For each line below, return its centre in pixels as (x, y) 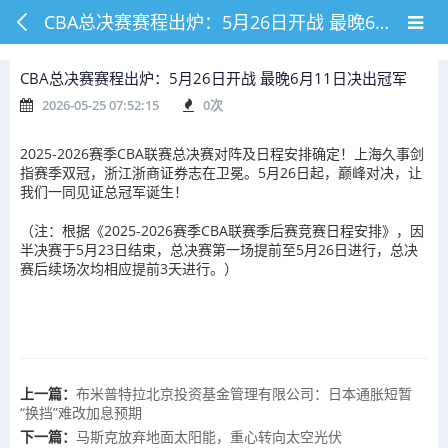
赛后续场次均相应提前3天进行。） (129, 268)
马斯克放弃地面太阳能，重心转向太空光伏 (209, 436)
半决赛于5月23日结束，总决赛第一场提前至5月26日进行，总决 (219, 249)
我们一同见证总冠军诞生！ (104, 191)
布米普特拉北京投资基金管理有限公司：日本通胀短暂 (244, 393)
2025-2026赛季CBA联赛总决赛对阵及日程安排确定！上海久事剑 (222, 153)
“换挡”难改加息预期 (81, 412)
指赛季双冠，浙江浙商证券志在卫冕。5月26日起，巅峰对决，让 (221, 172)
